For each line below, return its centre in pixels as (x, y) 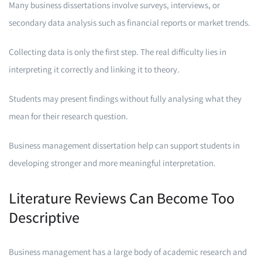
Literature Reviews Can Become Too (122, 198)
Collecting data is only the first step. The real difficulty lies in (118, 52)
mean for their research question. (68, 116)
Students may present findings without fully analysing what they (125, 99)
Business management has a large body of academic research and (128, 252)
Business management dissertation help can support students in (124, 145)
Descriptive (44, 217)
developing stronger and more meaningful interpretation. (112, 163)
